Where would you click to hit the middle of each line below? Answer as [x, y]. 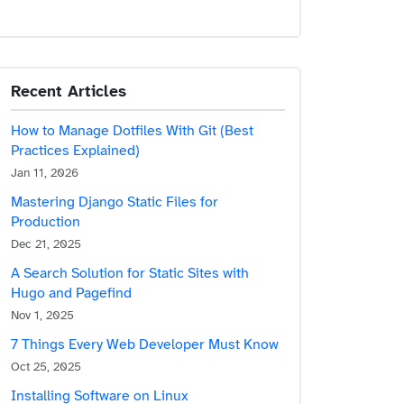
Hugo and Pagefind [71, 293]
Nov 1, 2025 [42, 315]
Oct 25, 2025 [46, 367]
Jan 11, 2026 [45, 173]
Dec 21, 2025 [46, 244]
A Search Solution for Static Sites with [130, 273]
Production [46, 222]
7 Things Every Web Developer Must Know [145, 344]
